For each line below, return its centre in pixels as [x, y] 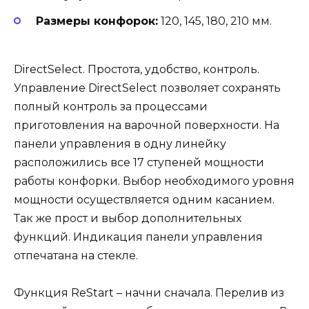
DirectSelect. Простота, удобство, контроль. [137, 70]
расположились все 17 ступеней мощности [139, 163]
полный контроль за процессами [111, 107]
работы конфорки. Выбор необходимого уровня [154, 181]
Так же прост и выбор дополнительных [128, 219]
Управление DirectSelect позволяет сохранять [147, 88]
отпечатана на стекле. [76, 256]
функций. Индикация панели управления [138, 237]
